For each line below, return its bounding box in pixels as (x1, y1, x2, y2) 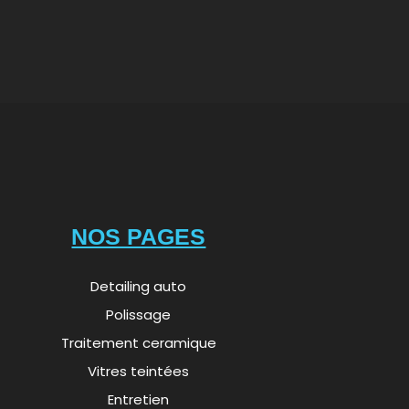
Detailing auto (90, 277, 187, 296)
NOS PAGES (71, 224, 206, 249)
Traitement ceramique (60, 333, 216, 352)
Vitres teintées (88, 362, 190, 381)
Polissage (106, 305, 172, 324)
